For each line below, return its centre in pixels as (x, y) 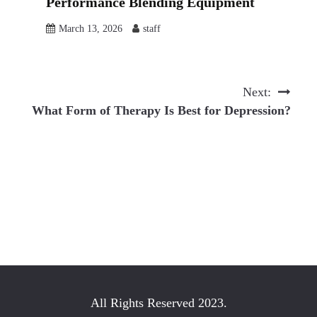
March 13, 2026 (90, 28)
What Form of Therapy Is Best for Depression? (161, 110)
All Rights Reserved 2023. (158, 302)
